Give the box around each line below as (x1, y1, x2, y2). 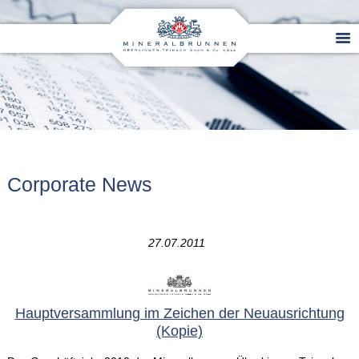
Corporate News (6, 174, 152, 196)
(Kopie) (156, 323, 203, 340)
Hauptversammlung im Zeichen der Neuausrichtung (14, 305, 345, 322)
